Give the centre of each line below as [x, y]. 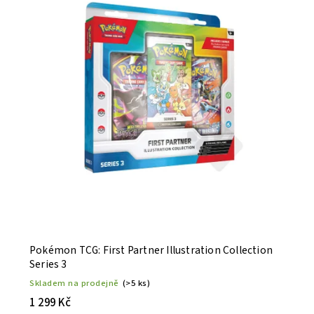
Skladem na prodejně [74, 284]
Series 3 [48, 265]
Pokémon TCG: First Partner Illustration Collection [151, 251]
